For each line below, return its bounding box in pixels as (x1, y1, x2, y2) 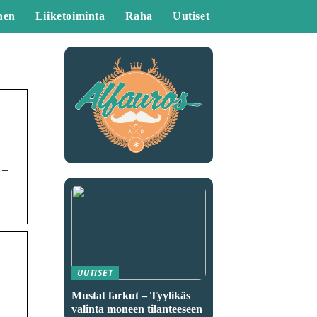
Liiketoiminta (35, 10, 105, 22)
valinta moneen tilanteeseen (71, 302, 202, 315)
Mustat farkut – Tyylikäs (71, 289, 190, 301)
